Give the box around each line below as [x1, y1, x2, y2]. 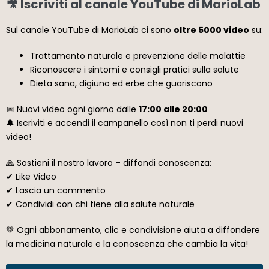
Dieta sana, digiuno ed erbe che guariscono [30, 77, 213, 89]
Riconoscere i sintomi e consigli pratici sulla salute [30, 63, 239, 76]
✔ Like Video [6, 170, 56, 183]
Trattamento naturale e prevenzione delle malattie [30, 49, 246, 62]
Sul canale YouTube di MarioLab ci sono [6, 23, 174, 36]
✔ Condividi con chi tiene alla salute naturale [6, 198, 195, 210]
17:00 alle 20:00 [139, 103, 208, 115]
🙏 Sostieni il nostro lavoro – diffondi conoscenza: [6, 156, 211, 169]
